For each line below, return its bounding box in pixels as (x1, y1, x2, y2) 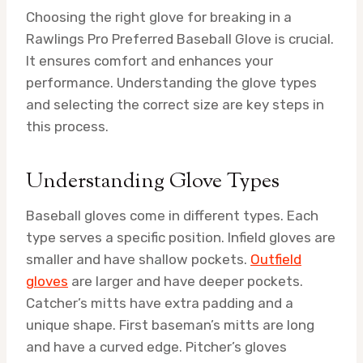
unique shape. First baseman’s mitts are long (26, 316, 314, 333)
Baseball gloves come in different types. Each (26, 207, 318, 224)
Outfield (250, 250, 301, 267)
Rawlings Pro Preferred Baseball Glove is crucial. (26, 30, 334, 47)
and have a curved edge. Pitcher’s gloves (26, 338, 287, 355)
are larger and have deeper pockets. (68, 272, 303, 289)
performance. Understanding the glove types (26, 74, 317, 91)
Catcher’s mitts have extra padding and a (26, 294, 293, 311)
